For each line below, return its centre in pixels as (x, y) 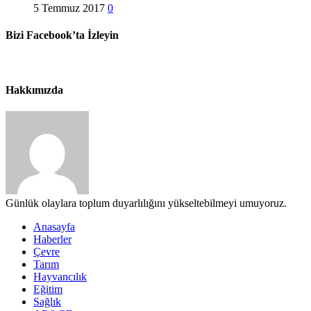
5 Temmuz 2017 (69, 8)
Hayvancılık (60, 276)
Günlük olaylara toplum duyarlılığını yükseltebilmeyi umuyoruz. (146, 203)
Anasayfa (54, 226)
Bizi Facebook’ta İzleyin (62, 35)
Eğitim (48, 289)
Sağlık (47, 301)
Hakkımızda (34, 90)
